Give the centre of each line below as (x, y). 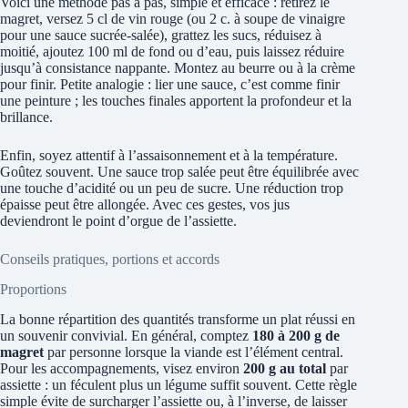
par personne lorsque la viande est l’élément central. (194, 352)
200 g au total (285, 368)
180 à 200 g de (296, 335)
